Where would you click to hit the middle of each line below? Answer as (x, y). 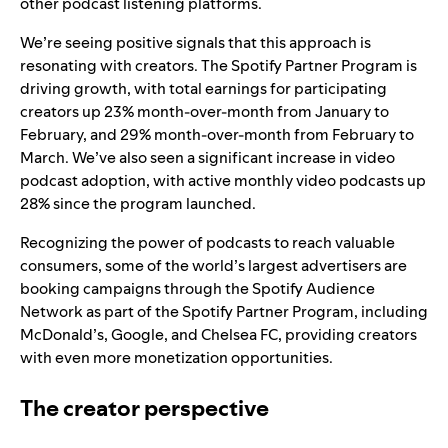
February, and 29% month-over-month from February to (217, 135)
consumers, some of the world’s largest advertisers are (213, 266)
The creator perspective (144, 408)
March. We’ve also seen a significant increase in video (207, 158)
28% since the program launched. (138, 204)
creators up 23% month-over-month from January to (204, 112)
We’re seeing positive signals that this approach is (195, 43)
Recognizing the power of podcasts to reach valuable (207, 243)
